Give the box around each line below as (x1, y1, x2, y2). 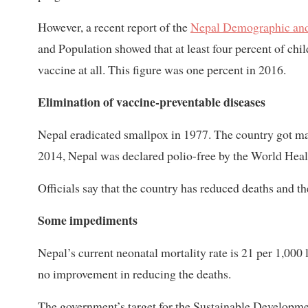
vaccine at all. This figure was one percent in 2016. (38, 61, 286, 78)
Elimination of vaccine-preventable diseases (38, 93, 265, 111)
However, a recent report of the (38, 19, 190, 36)
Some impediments (38, 211, 137, 230)
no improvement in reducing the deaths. (38, 265, 231, 283)
